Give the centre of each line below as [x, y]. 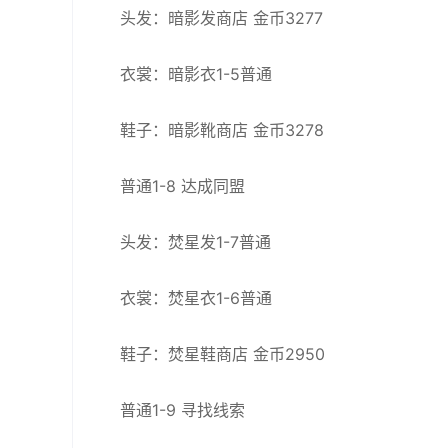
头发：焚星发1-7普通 [195, 242]
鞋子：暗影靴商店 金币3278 [222, 130]
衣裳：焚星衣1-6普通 [196, 298]
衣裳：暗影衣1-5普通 [196, 74]
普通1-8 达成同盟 [182, 186]
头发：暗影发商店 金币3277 [221, 18]
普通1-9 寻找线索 [182, 410]
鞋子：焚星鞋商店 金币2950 [222, 354]
